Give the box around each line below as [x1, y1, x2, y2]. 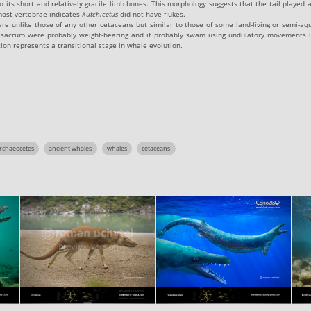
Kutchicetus [82, 8, 119, 19]
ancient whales [49, 143, 92, 153]
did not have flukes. [118, 8, 186, 19]
